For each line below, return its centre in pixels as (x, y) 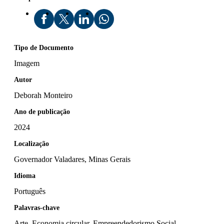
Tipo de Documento (44, 47)
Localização (31, 143)
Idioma (25, 175)
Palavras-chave (37, 207)
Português (30, 191)
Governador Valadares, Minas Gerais (73, 159)
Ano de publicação (42, 111)
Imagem (27, 63)
